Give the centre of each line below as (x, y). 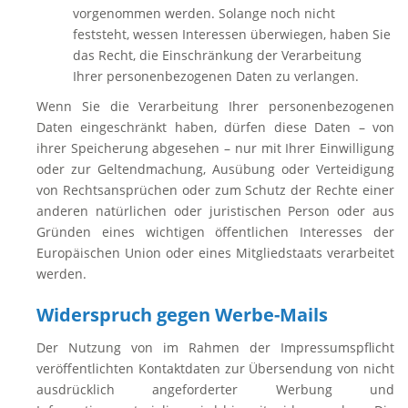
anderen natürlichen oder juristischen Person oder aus (215, 211)
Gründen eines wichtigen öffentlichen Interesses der (215, 232)
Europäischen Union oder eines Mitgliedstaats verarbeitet (215, 253)
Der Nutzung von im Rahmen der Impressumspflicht (215, 347)
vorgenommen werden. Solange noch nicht (204, 13)
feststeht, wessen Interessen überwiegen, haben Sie (232, 34)
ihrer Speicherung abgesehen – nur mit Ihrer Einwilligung (215, 148)
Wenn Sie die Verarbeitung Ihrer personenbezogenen (215, 106)
